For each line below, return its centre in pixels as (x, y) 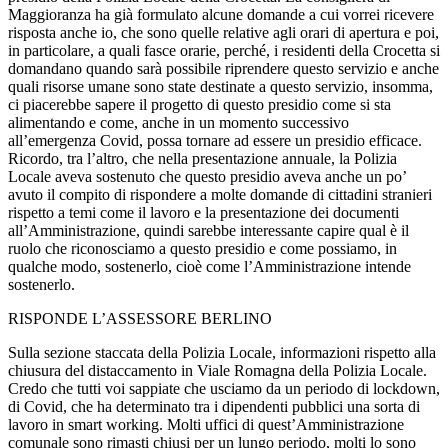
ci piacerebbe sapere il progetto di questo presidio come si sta (199, 104)
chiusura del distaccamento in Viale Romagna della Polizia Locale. (217, 370)
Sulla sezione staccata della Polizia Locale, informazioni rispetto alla (222, 352)
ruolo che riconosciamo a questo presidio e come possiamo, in (202, 248)
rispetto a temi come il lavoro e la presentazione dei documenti (203, 212)
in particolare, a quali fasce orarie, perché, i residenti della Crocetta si (224, 50)
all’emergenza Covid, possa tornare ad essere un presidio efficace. (215, 140)
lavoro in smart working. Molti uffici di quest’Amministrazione (206, 424)
